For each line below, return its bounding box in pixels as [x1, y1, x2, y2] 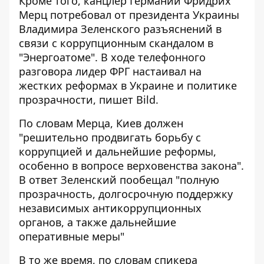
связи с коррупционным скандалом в [19, 36, 213, 51]
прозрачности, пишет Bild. [19, 93, 159, 107]
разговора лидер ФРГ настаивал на [19, 64, 202, 79]
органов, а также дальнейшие [19, 215, 176, 230]
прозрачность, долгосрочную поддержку [19, 187, 233, 202]
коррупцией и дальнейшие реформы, [19, 144, 216, 159]
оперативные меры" [19, 229, 124, 244]
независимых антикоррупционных [19, 201, 202, 216]
